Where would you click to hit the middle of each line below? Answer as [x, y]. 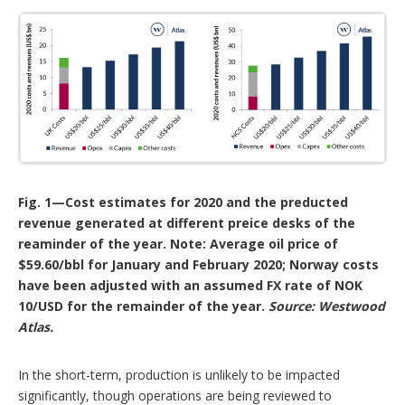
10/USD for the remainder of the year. [141, 306]
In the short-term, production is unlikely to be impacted [179, 375]
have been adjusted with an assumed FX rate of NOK [190, 286]
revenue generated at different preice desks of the [187, 223]
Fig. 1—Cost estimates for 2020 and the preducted [183, 202]
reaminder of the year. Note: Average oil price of [178, 244]
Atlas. [36, 327]
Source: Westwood [327, 306]
